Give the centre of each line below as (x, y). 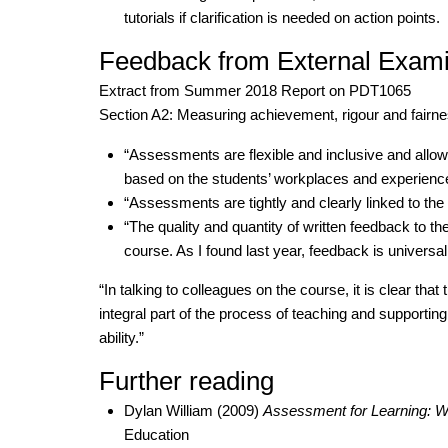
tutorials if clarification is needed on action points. (281, 18)
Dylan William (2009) (193, 411)
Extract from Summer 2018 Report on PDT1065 (254, 91)
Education (156, 435)
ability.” (121, 338)
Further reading (186, 380)
